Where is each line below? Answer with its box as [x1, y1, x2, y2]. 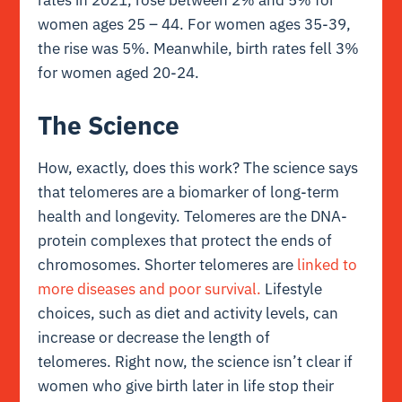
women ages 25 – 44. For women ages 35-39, [38, 13, 352, 34]
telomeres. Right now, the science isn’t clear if [38, 352, 354, 372]
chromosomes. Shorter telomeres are [38, 255, 298, 275]
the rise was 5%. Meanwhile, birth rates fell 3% [38, 38, 360, 58]
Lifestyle [261, 279, 323, 300]
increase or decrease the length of [38, 328, 271, 348]
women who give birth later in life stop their [38, 376, 335, 397]
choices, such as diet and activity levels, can [38, 303, 339, 324]
